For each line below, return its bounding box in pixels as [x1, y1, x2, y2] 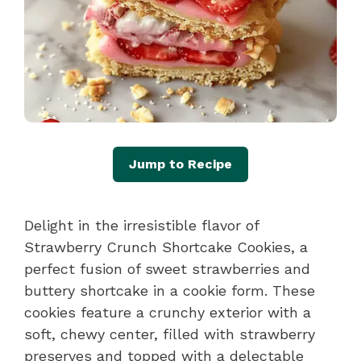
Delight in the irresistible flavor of [24, 216, 259, 234]
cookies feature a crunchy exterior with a [24, 303, 311, 321]
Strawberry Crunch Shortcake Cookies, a [24, 238, 308, 255]
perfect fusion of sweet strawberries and [24, 259, 310, 277]
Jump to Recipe [129, 156, 232, 172]
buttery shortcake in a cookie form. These [24, 281, 315, 299]
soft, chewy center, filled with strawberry [24, 325, 315, 342]
